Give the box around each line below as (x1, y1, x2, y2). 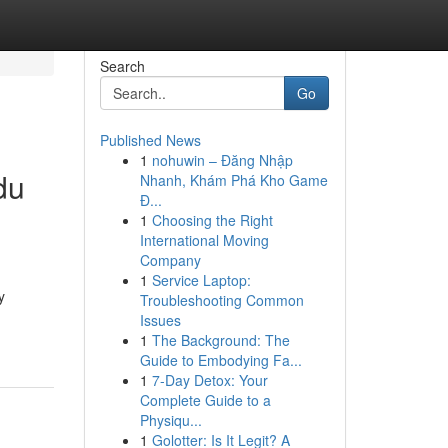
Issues (139, 310, 181, 330)
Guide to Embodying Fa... (139, 350, 302, 370)
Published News (99, 130, 201, 150)
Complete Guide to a (139, 390, 271, 410)
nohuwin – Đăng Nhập (151, 150, 293, 170)
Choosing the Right (151, 210, 273, 230)
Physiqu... (139, 410, 202, 430)
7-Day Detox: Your (151, 370, 268, 390)
